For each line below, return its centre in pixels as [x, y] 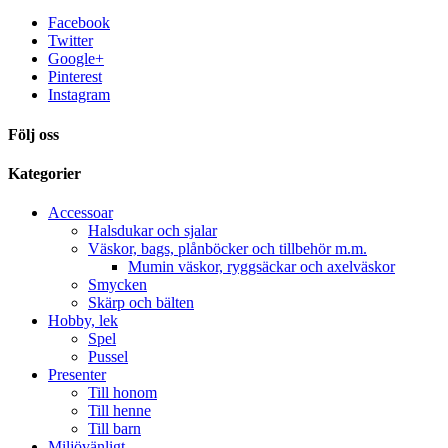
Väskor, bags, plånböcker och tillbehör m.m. [227, 249]
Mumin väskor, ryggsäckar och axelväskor [261, 267]
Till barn [114, 429]
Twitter [70, 41]
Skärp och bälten [141, 303]
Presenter [77, 375]
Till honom [122, 393]
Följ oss [33, 134]
